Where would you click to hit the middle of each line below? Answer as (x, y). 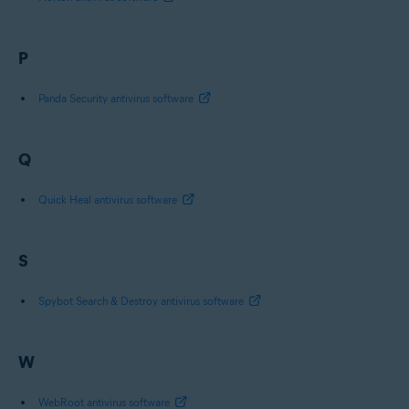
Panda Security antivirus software (116, 98)
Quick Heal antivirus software (108, 199)
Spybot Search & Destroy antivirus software (141, 300)
